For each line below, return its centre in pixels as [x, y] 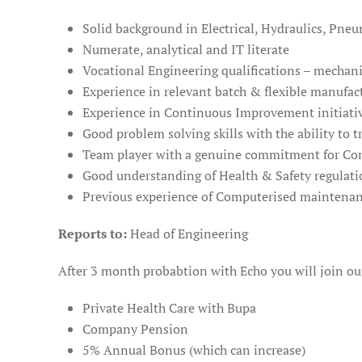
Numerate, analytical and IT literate [186, 49]
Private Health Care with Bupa [169, 308]
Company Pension [135, 329]
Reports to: [93, 234]
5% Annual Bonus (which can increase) [194, 350]
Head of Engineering [187, 234]
